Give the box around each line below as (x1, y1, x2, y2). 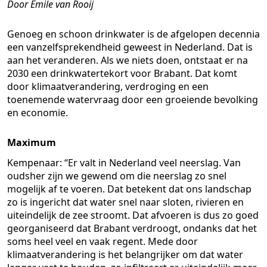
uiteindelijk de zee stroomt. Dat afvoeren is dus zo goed (7, 209, 259, 222)
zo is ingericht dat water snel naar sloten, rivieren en (7, 195, 244, 209)
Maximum (7, 136, 56, 149)
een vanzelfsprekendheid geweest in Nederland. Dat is (7, 41, 253, 54)
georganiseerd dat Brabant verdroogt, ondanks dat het (7, 222, 257, 235)
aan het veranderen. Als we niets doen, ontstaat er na (7, 54, 248, 67)
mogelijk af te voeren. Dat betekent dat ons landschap (7, 182, 252, 195)
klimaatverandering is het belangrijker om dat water (7, 248, 243, 261)
